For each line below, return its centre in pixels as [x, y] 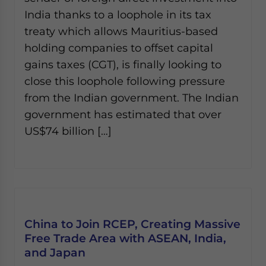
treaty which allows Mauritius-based [121, 31]
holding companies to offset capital [119, 48]
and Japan [55, 252]
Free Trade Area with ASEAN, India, [125, 238]
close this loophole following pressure [125, 81]
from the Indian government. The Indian [132, 98]
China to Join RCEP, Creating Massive [132, 224]
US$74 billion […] [68, 131]
